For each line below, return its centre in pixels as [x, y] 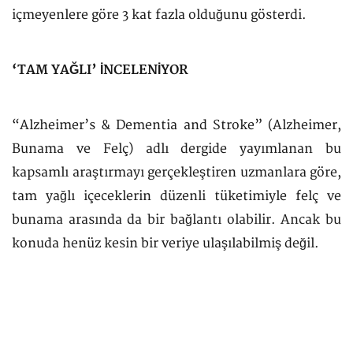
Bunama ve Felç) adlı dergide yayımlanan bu [176, 149]
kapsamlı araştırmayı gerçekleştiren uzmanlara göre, [176, 173]
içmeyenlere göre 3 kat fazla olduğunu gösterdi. [159, 15]
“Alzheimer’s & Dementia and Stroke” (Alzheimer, [176, 125]
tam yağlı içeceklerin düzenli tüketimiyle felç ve [176, 196]
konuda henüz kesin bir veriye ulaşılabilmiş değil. [165, 243]
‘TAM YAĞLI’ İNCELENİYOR [100, 70]
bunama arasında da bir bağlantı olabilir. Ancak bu [176, 220]
